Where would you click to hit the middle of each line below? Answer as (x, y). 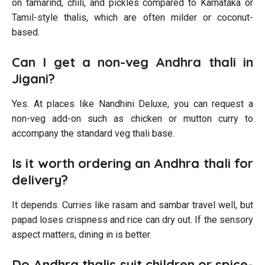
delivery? (40, 180)
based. (26, 32)
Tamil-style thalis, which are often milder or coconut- (132, 17)
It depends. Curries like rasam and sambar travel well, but (132, 205)
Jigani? (33, 78)
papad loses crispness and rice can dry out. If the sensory (132, 219)
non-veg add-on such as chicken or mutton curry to (132, 118)
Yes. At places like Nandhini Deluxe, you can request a (132, 104)
